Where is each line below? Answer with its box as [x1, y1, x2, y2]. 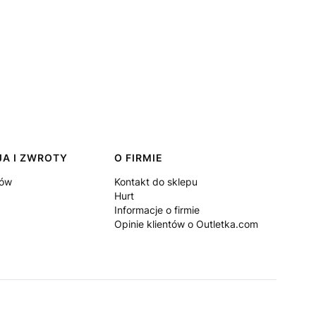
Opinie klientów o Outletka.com [114, 218, 258, 230]
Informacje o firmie [114, 204, 200, 216]
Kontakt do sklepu [114, 176, 197, 188]
